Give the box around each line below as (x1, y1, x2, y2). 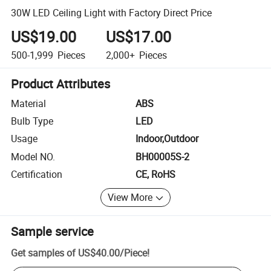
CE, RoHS (135, 168, 175, 181)
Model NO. (11, 149, 56, 163)
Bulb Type (11, 114, 54, 128)
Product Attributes (11, 75, 111, 92)
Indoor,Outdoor (135, 132, 198, 146)
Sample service (11, 223, 94, 240)
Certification (11, 168, 63, 181)
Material (11, 96, 47, 110)
